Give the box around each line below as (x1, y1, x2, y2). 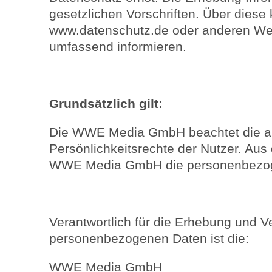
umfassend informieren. (49, 39, 186, 53)
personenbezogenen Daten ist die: (49, 231, 249, 245)
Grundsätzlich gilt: (49, 97, 163, 110)
